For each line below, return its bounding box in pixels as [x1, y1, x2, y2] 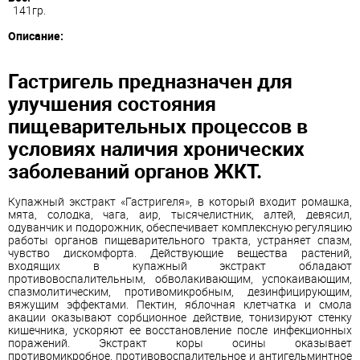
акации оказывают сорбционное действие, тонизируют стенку [8, 309, 352, 325]
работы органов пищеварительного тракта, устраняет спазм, [8, 231, 352, 247]
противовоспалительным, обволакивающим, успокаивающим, [8, 270, 352, 286]
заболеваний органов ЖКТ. [8, 156, 262, 184]
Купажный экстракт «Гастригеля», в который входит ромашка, [8, 193, 352, 209]
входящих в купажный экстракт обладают [8, 257, 352, 273]
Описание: [8, 28, 63, 43]
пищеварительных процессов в [8, 111, 308, 139]
